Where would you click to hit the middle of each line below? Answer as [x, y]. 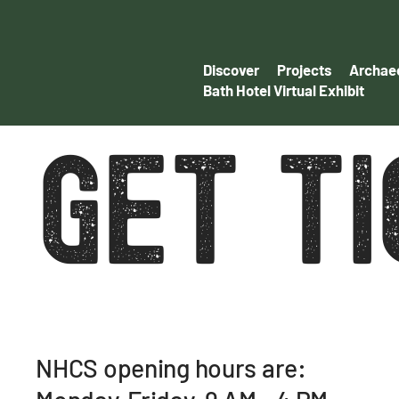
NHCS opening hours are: [181, 368]
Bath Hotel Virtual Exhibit [283, 90]
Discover [231, 69]
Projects [304, 69]
